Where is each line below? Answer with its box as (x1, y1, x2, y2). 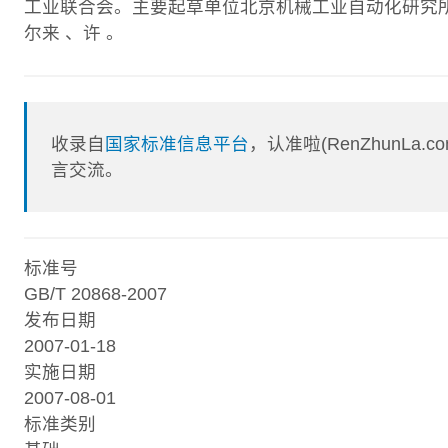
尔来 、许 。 (24, 23, 124, 44)
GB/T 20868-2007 (24, 283, 167, 304)
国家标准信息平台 (105, 133, 250, 154)
